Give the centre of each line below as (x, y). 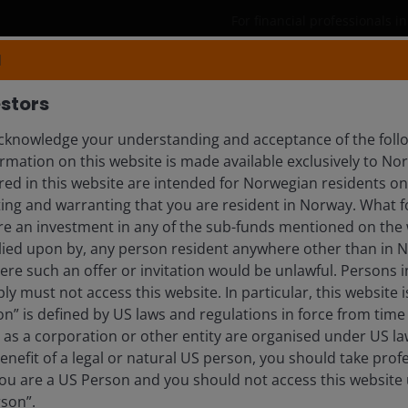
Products (109, 87)
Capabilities (244, 87)
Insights (375, 87)
